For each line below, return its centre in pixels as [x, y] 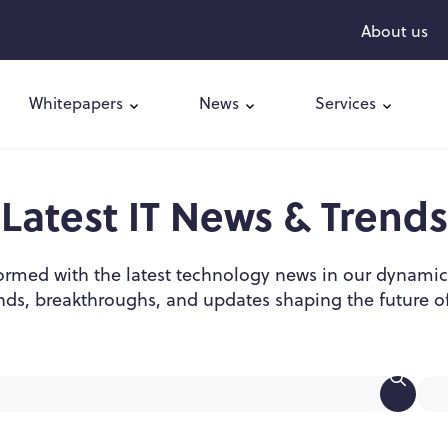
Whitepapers [76, 103]
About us [394, 31]
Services [345, 103]
